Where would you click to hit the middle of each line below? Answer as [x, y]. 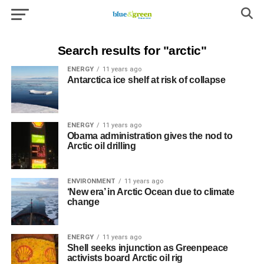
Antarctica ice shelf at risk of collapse [146, 80]
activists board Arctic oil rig [125, 258]
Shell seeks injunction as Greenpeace [148, 248]
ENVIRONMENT [91, 181]
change [83, 202]
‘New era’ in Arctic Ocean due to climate [151, 192]
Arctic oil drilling [101, 146]
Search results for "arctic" [132, 50]
